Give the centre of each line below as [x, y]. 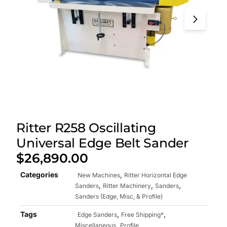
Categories [40, 174]
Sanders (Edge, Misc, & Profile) [119, 196]
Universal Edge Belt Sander [102, 143]
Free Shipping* [143, 214]
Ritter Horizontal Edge [156, 175]
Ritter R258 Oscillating [86, 127]
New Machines [99, 175]
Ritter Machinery [127, 185]
